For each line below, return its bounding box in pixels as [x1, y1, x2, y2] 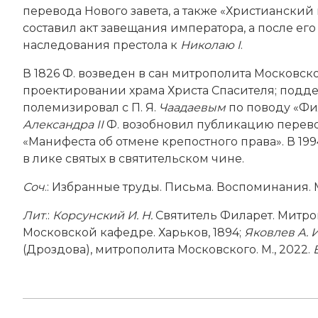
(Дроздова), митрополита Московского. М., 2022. [23, 242, 313, 256]
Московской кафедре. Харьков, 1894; [23, 225, 244, 239]
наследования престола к [23, 38, 180, 52]
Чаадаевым [159, 100, 229, 114]
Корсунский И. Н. [53, 208, 153, 222]
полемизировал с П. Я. [23, 100, 159, 114]
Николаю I [180, 38, 241, 52]
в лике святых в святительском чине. [23, 151, 244, 165]
